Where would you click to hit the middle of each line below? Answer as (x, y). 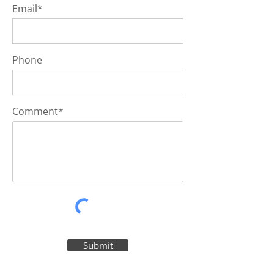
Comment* (38, 111)
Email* (28, 9)
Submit (98, 245)
